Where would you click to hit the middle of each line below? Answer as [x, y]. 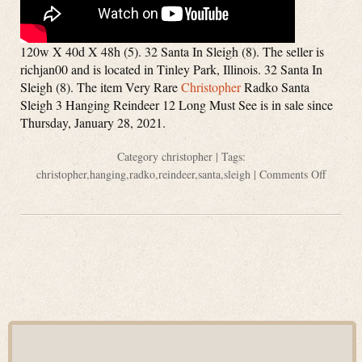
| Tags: [229, 156]
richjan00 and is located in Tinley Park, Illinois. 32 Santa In [171, 69]
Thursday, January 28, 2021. [93, 122]
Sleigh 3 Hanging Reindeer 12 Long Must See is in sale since [177, 105]
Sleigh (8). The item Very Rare [101, 87]
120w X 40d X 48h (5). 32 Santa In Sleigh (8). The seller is [172, 51]
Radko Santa [275, 87]
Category [139, 156]
